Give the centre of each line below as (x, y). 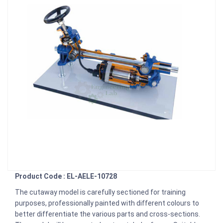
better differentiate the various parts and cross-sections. (108, 214)
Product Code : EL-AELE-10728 (66, 176)
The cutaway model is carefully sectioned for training (100, 192)
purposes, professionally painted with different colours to (107, 203)
